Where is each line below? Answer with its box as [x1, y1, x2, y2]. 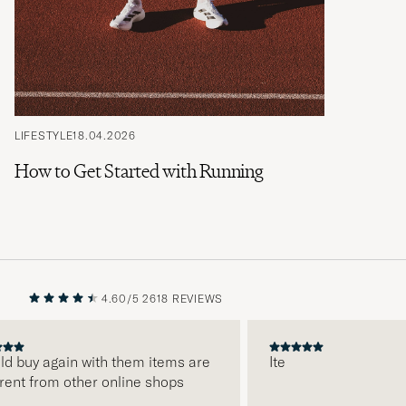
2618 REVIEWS [142, 291, 223, 305]
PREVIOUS [211, 332, 271, 346]
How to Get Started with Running [14, 158, 263, 183]
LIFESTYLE [14, 128, 73, 142]
